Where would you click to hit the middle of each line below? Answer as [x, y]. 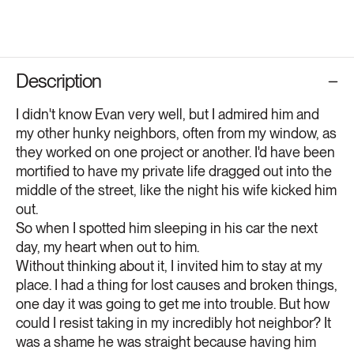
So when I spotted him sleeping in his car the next [167, 228]
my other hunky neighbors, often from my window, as [176, 134]
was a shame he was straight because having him [166, 342]
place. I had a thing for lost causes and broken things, [177, 285]
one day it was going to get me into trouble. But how [173, 304]
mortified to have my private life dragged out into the [174, 171]
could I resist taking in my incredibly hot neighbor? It [173, 323]
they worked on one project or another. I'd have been [175, 153]
